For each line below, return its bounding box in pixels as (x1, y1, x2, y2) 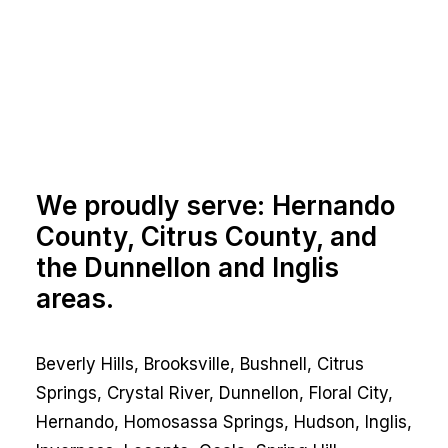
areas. (36, 282, 114, 314)
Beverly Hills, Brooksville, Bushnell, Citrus (36, 353, 364, 374)
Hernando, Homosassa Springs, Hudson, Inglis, (36, 411, 412, 432)
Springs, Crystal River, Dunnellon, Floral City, (36, 382, 393, 403)
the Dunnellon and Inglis (36, 251, 339, 283)
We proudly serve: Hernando (36, 189, 395, 221)
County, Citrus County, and (36, 220, 377, 252)
